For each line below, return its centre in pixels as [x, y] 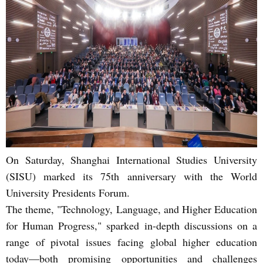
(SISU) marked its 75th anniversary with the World [131, 176]
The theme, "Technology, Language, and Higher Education [131, 209]
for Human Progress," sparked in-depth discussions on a [131, 225]
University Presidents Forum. [68, 193]
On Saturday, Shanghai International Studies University [131, 160]
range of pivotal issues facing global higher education [131, 242]
